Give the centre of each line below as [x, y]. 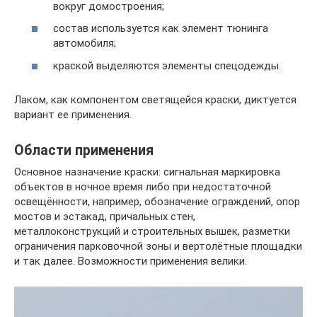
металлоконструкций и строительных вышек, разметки [152, 231]
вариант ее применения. [73, 114]
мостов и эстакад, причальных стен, [105, 216]
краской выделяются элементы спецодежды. [167, 65]
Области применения [84, 150]
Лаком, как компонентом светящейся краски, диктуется [155, 99]
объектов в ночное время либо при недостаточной [143, 186]
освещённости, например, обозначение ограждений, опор [157, 201]
